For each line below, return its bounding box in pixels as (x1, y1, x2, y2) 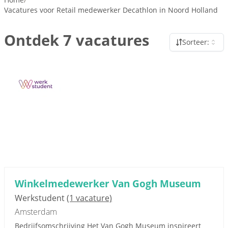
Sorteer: (182, 37, 209, 47)
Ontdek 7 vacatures (4, 30, 149, 50)
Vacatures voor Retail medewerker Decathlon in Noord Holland (4, 5, 218, 15)
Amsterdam (15, 206, 57, 217)
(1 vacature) (67, 192, 112, 204)
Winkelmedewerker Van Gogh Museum (15, 177, 201, 190)
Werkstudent (15, 192, 67, 204)
